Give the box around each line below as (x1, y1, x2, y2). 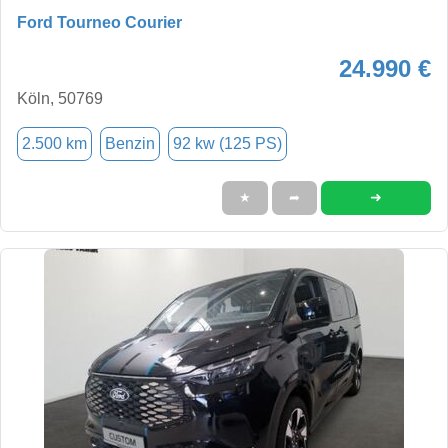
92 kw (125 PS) (173, 134, 282, 152)
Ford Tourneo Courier (17, 13, 182, 31)
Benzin (105, 134, 155, 152)
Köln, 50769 (17, 89, 103, 107)
